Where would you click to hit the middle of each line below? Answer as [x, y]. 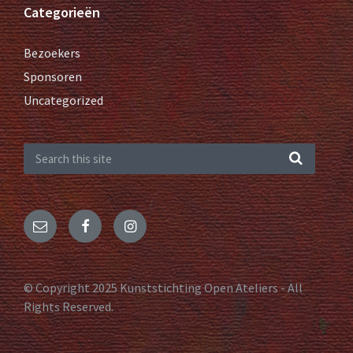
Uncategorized [63, 100]
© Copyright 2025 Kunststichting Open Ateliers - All [163, 288]
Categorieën [62, 12]
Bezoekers [52, 53]
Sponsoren [53, 76]
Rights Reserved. [69, 307]
